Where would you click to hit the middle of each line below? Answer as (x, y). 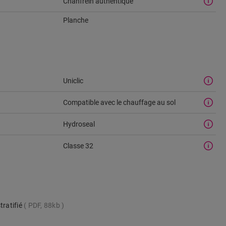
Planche (75, 20)
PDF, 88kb (44, 205)
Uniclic (73, 80)
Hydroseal (79, 124)
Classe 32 (78, 146)
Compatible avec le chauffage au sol (119, 102)
